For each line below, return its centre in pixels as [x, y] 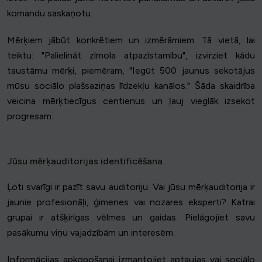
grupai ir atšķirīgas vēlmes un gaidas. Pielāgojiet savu [131, 218]
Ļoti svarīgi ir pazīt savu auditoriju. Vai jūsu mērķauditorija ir [131, 187]
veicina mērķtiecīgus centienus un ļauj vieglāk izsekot [131, 101]
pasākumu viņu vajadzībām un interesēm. [91, 233]
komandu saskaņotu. [50, 13]
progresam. [30, 116]
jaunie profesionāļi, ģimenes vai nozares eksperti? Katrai [131, 202]
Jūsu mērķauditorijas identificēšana [85, 161]
